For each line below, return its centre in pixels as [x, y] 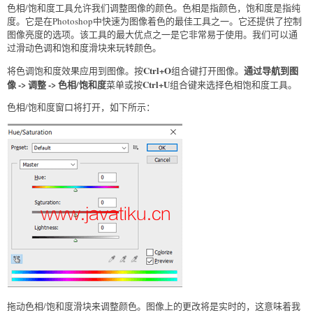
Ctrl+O [157, 71]
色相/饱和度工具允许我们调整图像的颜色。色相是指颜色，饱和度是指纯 [154, 8]
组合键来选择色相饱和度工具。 [233, 85]
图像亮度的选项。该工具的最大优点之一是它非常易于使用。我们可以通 [152, 35]
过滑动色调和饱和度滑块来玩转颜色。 [84, 48]
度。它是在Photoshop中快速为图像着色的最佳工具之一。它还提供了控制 [154, 21]
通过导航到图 [271, 71]
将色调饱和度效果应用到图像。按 [75, 71]
